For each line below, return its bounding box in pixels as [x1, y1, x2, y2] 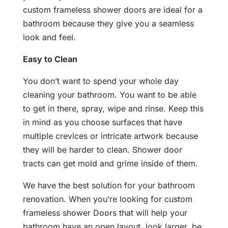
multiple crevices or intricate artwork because [22, 131, 198, 141]
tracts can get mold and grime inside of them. [22, 158, 198, 169]
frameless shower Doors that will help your [22, 208, 187, 218]
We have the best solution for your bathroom [22, 180, 195, 191]
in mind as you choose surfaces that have [22, 117, 182, 128]
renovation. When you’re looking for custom [22, 194, 192, 205]
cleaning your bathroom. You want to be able [22, 90, 196, 100]
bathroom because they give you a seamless [22, 18, 194, 29]
